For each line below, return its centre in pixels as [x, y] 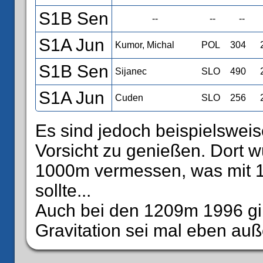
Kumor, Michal [145, 45]
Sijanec [131, 71]
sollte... [63, 190]
